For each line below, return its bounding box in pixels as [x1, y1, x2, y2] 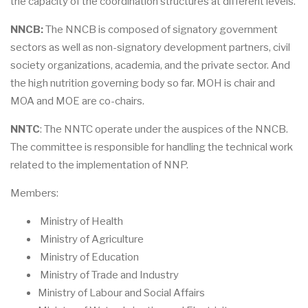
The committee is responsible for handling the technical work [10, 140, 293, 153]
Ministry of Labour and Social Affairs [38, 286, 205, 299]
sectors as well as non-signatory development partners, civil [10, 41, 290, 54]
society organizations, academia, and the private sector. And [10, 58, 290, 71]
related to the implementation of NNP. [10, 158, 188, 171]
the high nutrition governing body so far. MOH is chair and [10, 76, 275, 89]
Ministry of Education [38, 250, 139, 263]
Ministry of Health [38, 214, 123, 228]
